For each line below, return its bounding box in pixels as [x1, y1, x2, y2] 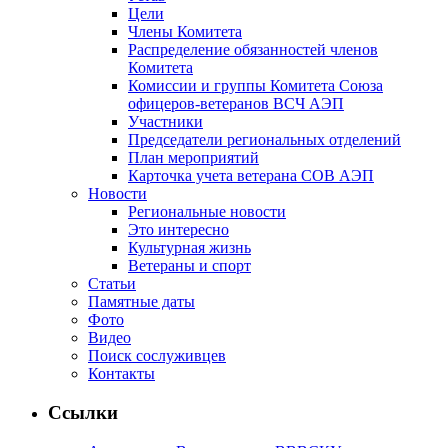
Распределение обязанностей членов [128, 41, 378, 59]
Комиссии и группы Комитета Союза [128, 77, 383, 95]
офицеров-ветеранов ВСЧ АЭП [128, 95, 344, 113]
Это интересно [128, 221, 229, 239]
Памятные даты [88, 293, 195, 311]
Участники [128, 113, 203, 131]
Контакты [88, 365, 155, 383]
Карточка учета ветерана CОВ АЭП [128, 167, 374, 185]
